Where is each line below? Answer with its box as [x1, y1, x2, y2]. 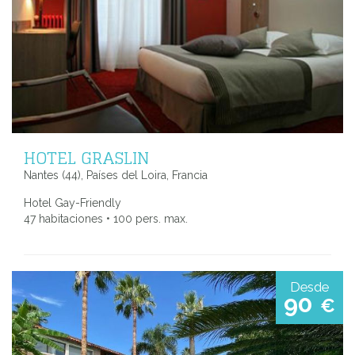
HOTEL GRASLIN [24, 143, 149, 174]
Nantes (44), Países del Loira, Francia [24, 169, 208, 182]
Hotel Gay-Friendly [24, 197, 121, 210]
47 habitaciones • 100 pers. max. [24, 212, 188, 226]
